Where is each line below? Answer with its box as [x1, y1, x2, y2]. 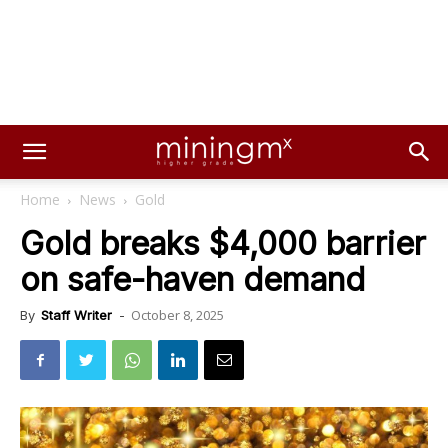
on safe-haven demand [20, 260, 365, 299]
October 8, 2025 [131, 306, 224, 324]
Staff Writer [41, 307, 112, 323]
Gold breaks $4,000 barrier [20, 224, 426, 263]
